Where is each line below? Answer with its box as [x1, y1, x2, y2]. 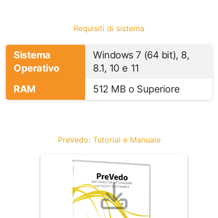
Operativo [14, 62, 60, 74]
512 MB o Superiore [93, 83, 180, 95]
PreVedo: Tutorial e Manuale [57, 134, 161, 145]
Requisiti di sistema [73, 23, 145, 33]
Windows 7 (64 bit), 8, [93, 49, 190, 61]
